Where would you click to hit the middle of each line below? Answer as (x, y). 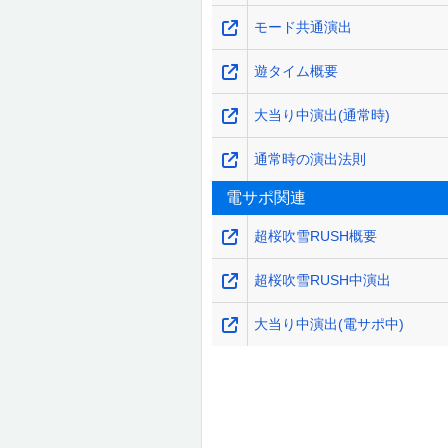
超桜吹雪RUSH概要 (316, 236)
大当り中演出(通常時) (322, 115)
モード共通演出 (303, 27)
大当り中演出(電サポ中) (329, 324)
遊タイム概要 (296, 71)
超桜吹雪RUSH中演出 (323, 280)
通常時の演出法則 (310, 159)
